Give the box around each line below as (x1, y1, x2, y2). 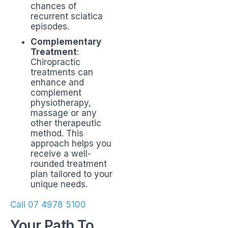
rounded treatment (31, 159, 107, 169)
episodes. (31, 21, 69, 32)
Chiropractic (31, 57, 80, 68)
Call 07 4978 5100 (10, 199, 86, 210)
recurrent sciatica (31, 11, 103, 22)
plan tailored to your (31, 169, 112, 180)
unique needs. (31, 179, 88, 190)
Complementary (31, 37, 101, 47)
